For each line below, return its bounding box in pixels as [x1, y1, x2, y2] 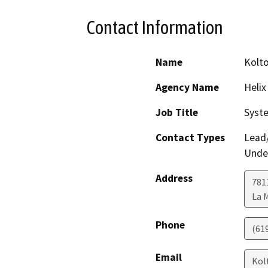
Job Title [156, 106, 198, 120]
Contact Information [87, 16, 223, 38]
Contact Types [156, 131, 225, 145]
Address [156, 172, 193, 185]
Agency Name [156, 81, 219, 95]
